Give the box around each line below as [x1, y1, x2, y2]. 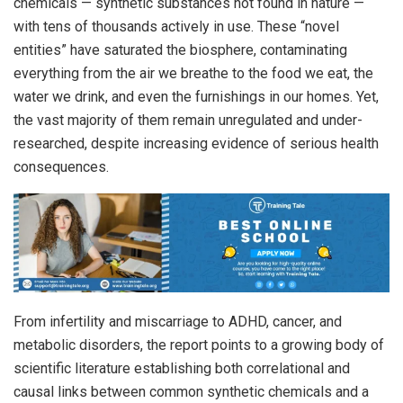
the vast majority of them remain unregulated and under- [13, 111, 363, 129]
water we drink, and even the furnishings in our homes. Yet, [13, 87, 379, 105]
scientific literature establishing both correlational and [13, 359, 350, 377]
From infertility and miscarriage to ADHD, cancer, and [13, 312, 342, 330]
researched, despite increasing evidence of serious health [13, 134, 379, 152]
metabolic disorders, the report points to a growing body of [13, 336, 384, 354]
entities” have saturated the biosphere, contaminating [13, 40, 347, 58]
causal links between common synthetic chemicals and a [13, 382, 369, 400]
